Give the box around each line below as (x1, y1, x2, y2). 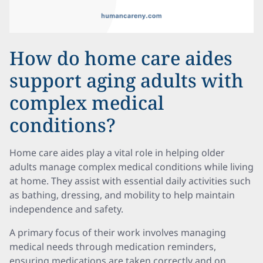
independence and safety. (9, 203, 123, 215)
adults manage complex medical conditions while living (9, 160, 254, 173)
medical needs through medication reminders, (9, 240, 216, 253)
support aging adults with (9, 68, 244, 93)
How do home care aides (9, 45, 232, 70)
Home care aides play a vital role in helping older (9, 146, 225, 159)
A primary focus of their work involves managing (9, 226, 226, 239)
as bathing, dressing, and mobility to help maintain (9, 188, 235, 201)
